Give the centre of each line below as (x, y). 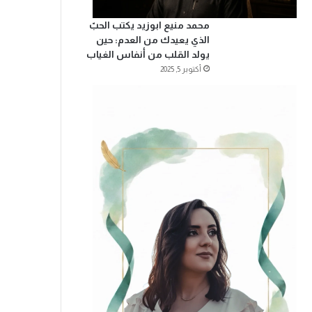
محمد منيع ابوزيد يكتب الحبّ (149, 25)
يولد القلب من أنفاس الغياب (148, 55)
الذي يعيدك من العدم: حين (153, 40)
